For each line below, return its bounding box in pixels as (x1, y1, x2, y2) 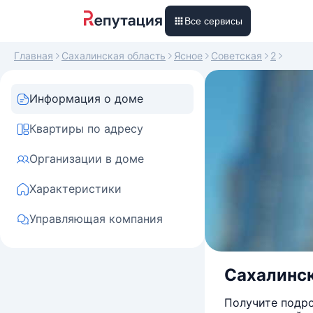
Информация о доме (29, 92, 143, 105)
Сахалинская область (61, 50, 166, 61)
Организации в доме (29, 152, 144, 166)
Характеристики (29, 182, 122, 196)
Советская (211, 50, 262, 61)
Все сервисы (184, 15, 242, 27)
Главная (14, 50, 53, 61)
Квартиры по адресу (29, 122, 143, 136)
